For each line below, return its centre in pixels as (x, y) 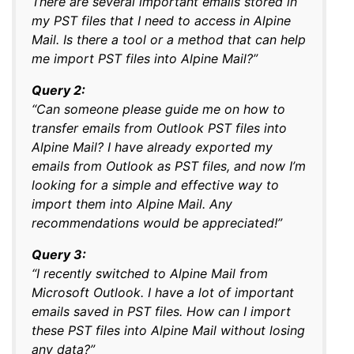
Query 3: (59, 254)
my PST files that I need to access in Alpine (161, 20)
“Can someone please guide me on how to (158, 109)
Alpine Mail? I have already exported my (152, 147)
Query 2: (58, 90)
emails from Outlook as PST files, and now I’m (169, 166)
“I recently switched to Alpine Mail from (150, 273)
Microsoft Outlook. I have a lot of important (163, 292)
